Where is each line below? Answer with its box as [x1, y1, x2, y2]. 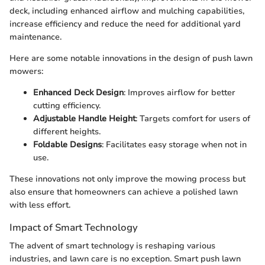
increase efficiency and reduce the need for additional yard [9, 18, 241, 30]
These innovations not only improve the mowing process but [9, 173, 245, 185]
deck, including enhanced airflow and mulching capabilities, [9, 5, 244, 17]
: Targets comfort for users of [135, 112, 250, 124]
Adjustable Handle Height [33, 112, 135, 124]
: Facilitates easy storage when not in [102, 138, 247, 150]
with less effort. [9, 199, 70, 211]
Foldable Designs [33, 138, 102, 150]
